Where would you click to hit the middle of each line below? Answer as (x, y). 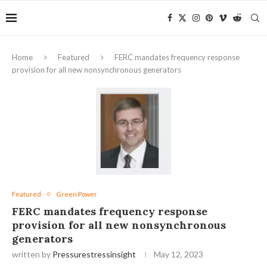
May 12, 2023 (178, 254)
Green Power (77, 194)
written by (32, 254)
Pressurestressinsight (94, 254)
